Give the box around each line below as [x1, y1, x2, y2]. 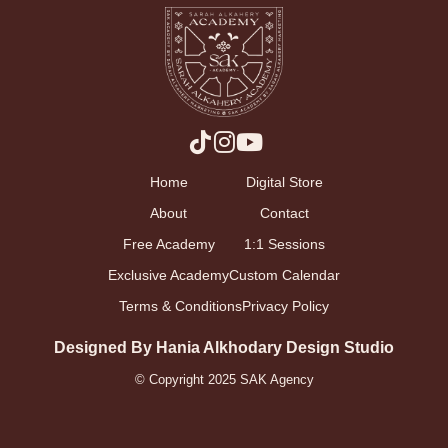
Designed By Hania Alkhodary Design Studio [54, 339, 394, 356]
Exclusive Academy [108, 267, 229, 283]
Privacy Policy [242, 298, 329, 314]
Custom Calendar [229, 267, 340, 283]
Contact [260, 205, 309, 221]
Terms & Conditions [119, 298, 242, 314]
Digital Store [246, 174, 323, 190]
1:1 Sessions [244, 236, 325, 252]
